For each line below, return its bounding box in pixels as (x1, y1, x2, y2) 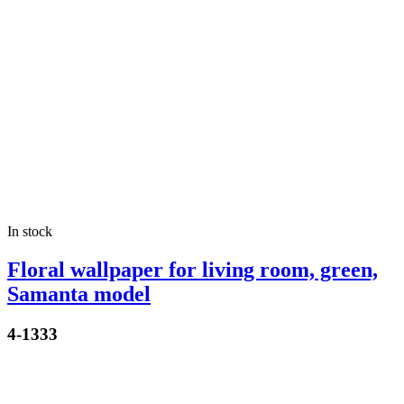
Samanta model (7, 282, 151, 307)
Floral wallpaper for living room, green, (7, 258, 378, 282)
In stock (7, 224, 52, 240)
